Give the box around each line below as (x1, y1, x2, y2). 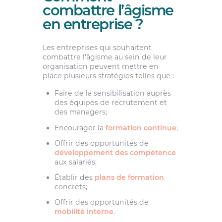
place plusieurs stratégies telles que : (42, 71, 174, 81)
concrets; (54, 182, 87, 192)
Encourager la (54, 123, 106, 132)
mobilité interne (54, 207, 113, 217)
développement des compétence (54, 148, 176, 157)
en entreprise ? (42, 15, 143, 33)
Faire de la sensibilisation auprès (54, 89, 171, 98)
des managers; (54, 108, 107, 117)
